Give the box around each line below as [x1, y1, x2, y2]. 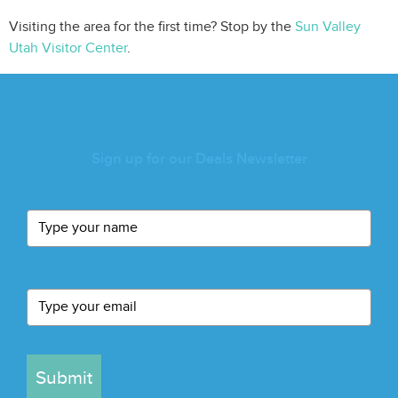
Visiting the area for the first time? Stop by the [9, 18, 295, 36]
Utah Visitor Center [9, 39, 127, 57]
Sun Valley [295, 18, 361, 36]
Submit [36, 366, 92, 389]
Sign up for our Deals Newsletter [91, 149, 307, 168]
